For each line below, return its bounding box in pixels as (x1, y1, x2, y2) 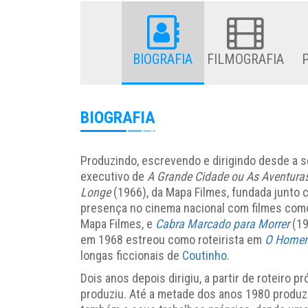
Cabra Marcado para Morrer (155, 216, 289, 231)
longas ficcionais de (80, 247, 182, 263)
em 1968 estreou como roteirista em (80, 232, 265, 247)
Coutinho (182, 247, 227, 263)
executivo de (80, 168, 147, 184)
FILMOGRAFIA (206, 50, 284, 67)
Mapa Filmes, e (80, 216, 155, 231)
